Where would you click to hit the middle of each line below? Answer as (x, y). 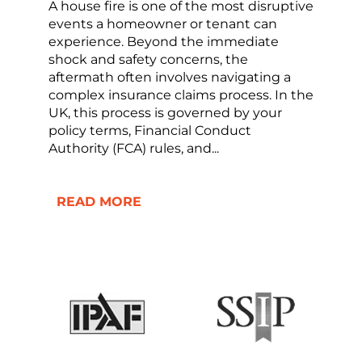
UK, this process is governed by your (165, 113)
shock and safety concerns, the (148, 60)
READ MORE (99, 202)
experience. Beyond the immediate (164, 42)
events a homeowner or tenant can (163, 24)
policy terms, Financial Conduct (150, 131)
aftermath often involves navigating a (170, 78)
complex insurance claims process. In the (181, 95)
